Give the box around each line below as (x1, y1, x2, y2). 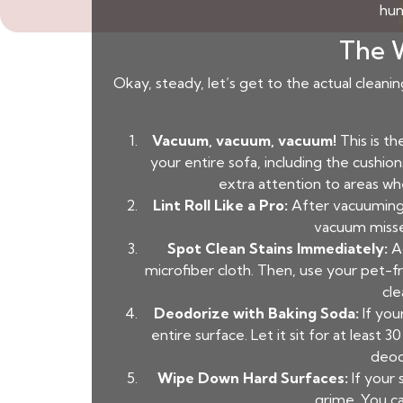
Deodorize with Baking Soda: (154, 304, 359, 322)
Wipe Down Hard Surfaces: (157, 369, 348, 387)
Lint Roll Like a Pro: (152, 196, 288, 214)
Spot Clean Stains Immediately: (167, 239, 388, 257)
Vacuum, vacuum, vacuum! (152, 131, 336, 149)
